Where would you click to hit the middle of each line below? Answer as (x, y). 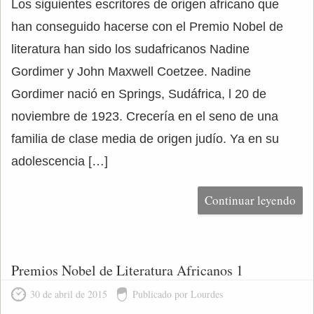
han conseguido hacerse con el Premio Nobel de (147, 27)
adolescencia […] (60, 161)
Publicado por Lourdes (178, 294)
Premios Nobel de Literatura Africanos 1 (127, 270)
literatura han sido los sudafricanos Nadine (130, 49)
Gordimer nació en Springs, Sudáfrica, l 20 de (139, 94)
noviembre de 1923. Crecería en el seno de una (145, 116)
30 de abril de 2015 (69, 294)
